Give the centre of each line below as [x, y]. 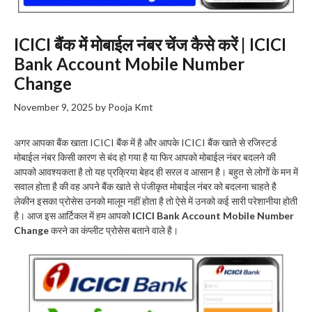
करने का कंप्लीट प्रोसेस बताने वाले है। [114, 230]
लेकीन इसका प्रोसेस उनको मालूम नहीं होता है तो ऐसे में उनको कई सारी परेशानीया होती [156, 201]
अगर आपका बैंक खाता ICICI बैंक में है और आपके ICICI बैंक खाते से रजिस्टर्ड [146, 142]
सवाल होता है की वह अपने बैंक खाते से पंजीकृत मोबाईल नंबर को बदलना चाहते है [145, 186]
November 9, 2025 [54, 107]
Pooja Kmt [131, 107]
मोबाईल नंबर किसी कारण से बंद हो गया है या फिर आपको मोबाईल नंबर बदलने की [145, 157]
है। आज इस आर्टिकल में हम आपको [73, 215]
